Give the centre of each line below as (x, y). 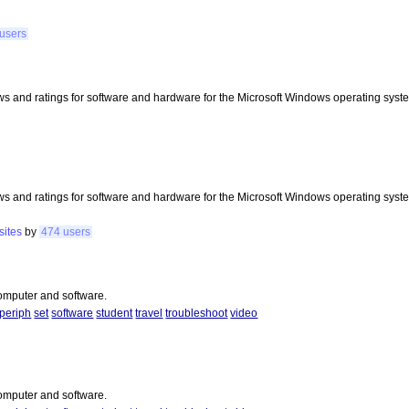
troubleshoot (197, 314)
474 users (66, 231)
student (115, 314)
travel (149, 314)
